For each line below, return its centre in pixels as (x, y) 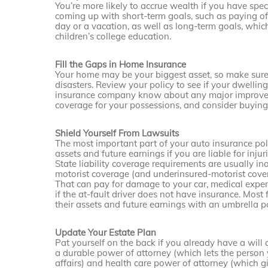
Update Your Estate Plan (106, 233)
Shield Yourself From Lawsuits (117, 133)
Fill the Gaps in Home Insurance (121, 65)
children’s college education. (113, 36)
